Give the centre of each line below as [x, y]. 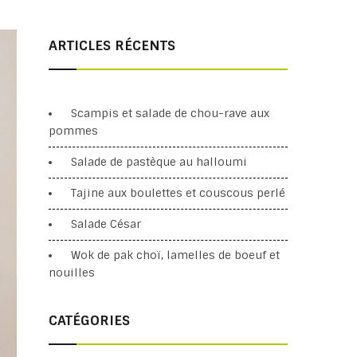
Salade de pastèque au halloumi [159, 162]
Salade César [106, 224]
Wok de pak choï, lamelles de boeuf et [175, 255]
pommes [73, 131]
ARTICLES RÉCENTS [112, 45]
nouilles [72, 273]
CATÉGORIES [89, 320]
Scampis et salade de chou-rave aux [170, 113]
